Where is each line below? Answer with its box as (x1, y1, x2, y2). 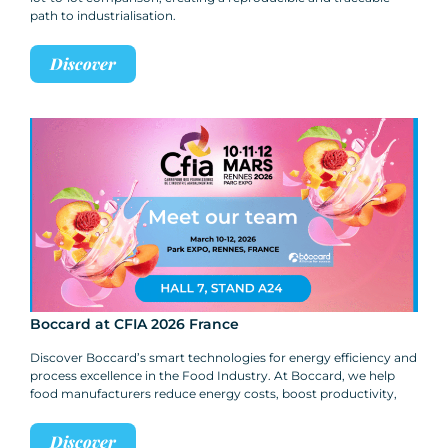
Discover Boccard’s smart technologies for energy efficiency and (30, 350, 417, 366)
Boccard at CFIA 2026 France (30, 315, 239, 334)
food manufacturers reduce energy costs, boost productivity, (30, 386, 397, 402)
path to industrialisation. (30, 8, 176, 24)
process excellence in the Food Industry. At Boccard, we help (30, 368, 395, 384)
